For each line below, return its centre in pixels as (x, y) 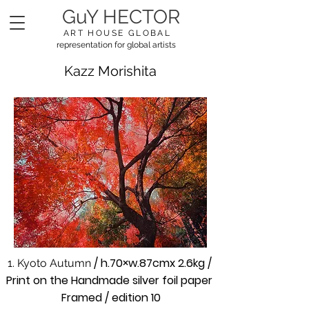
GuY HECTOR (121, 17)
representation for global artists (117, 45)
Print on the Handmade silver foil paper (109, 280)
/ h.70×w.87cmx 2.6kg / (152, 263)
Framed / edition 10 (109, 298)
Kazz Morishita (110, 71)
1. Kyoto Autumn (50, 263)
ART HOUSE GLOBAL (117, 33)
